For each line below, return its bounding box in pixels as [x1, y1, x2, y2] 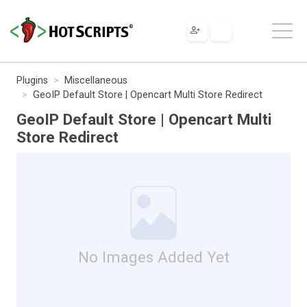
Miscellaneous [64, 74, 127, 86]
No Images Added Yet [77, 247, 230, 266]
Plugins [16, 74, 48, 86]
